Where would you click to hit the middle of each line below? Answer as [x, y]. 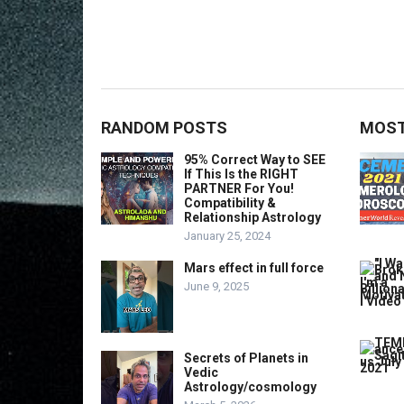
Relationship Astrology [252, 217]
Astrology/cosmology [250, 387]
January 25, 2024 [227, 236]
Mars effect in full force [254, 268]
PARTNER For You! [239, 188]
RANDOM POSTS [164, 128]
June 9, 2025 [216, 286]
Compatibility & [230, 203]
